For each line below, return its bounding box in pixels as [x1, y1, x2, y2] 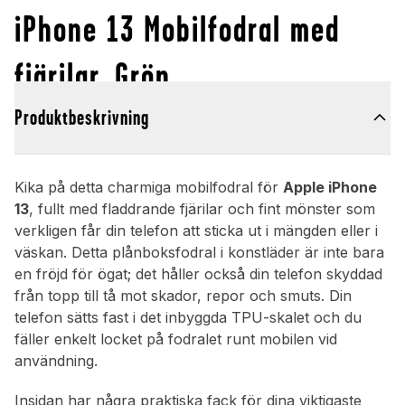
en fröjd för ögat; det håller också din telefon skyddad [14, 265, 382, 284]
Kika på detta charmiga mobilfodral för [14, 178, 283, 197]
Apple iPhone [283, 178, 377, 197]
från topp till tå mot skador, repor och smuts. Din [14, 287, 352, 306]
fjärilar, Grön [14, 55, 171, 97]
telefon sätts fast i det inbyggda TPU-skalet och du [14, 308, 362, 327]
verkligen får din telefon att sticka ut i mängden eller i [14, 221, 378, 240]
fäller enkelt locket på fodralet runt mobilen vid [14, 330, 337, 349]
